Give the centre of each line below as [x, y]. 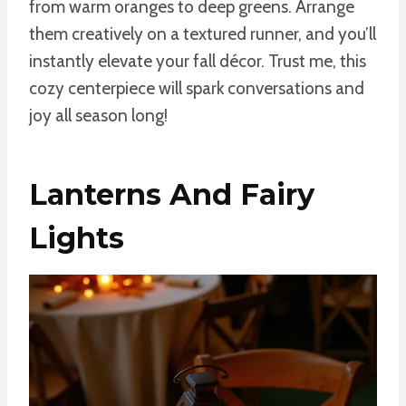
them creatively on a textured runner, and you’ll [203, 34]
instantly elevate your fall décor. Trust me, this [198, 61]
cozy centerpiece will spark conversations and [197, 88]
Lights [77, 237]
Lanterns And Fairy [172, 194]
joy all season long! [98, 115]
